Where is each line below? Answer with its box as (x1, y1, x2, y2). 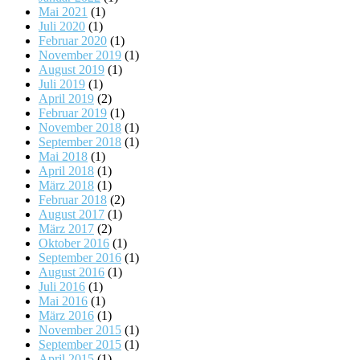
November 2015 (39, 323, 121, 337)
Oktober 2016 (39, 236, 109, 251)
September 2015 (39, 337, 121, 352)
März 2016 (39, 309, 94, 323)
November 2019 (39, 48, 121, 63)
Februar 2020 (39, 34, 107, 48)
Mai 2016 (39, 294, 88, 309)
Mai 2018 (39, 149, 88, 164)
